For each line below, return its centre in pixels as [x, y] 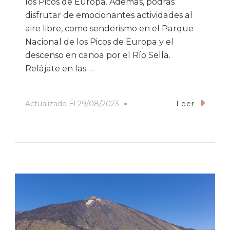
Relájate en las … [60, 68]
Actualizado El [51, 103]
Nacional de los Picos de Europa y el [99, 42]
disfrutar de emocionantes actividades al [109, 15]
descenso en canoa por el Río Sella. [98, 55]
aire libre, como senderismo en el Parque [109, 28]
